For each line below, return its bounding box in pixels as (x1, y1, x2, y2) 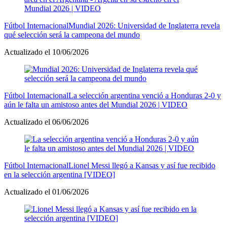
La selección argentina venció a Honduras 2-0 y (68, 91, 221, 100)
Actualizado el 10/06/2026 (4, 47, 89, 56)
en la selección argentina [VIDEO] (4, 170, 115, 179)
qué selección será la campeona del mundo (4, 30, 140, 39)
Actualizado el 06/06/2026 (4, 117, 89, 126)
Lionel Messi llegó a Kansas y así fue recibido (68, 161, 215, 170)
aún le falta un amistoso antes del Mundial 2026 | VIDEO (4, 100, 187, 109)
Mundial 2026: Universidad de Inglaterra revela (68, 21, 220, 30)
